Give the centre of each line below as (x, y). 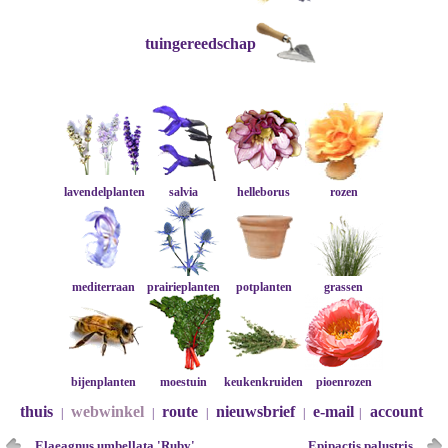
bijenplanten (104, 382)
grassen (344, 287)
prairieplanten (184, 287)
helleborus (264, 192)
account (396, 411)
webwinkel (107, 411)
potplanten (263, 287)
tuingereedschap (201, 43)
